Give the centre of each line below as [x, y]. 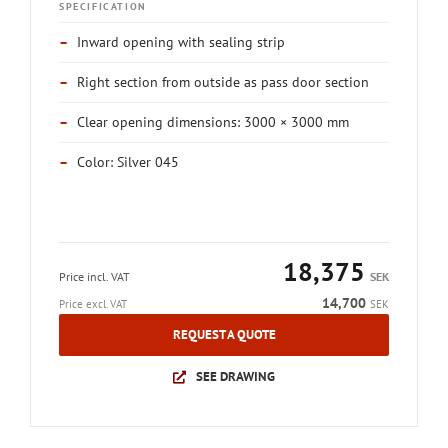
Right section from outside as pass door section [223, 82]
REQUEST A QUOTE [224, 334]
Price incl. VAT [94, 276]
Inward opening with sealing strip [181, 42]
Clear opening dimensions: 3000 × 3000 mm [213, 122]
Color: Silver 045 [128, 162]
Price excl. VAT [93, 304]
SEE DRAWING [235, 376]
